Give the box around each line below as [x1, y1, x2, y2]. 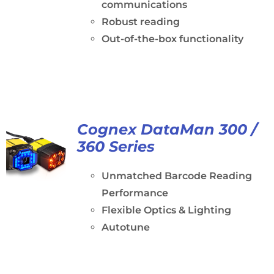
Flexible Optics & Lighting [101, 204, 231, 216]
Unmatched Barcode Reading [101, 170, 252, 182]
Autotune [101, 221, 150, 233]
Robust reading [101, 16, 180, 28]
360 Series [76, 138, 155, 155]
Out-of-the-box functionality [101, 33, 243, 45]
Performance [101, 187, 168, 199]
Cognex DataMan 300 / [76, 120, 257, 138]
